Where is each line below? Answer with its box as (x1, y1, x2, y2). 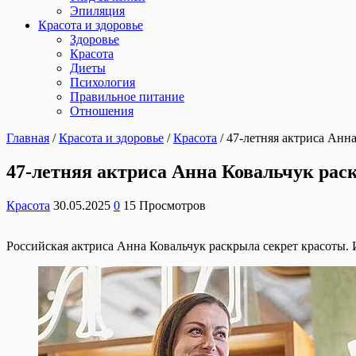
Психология (70, 75, 135, 89)
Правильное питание (70, 89, 184, 103)
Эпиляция (70, 3, 125, 17)
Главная (6, 130, 49, 145)
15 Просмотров (123, 198, 206, 212)
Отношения (70, 103, 133, 118)
